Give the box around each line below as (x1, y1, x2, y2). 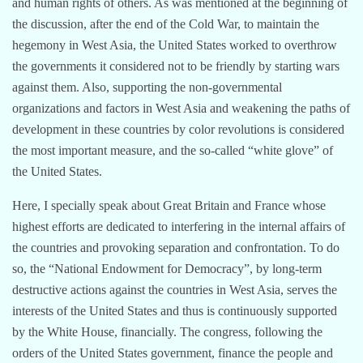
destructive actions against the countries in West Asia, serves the (12, 282, 337, 297)
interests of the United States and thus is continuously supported (12, 303, 337, 318)
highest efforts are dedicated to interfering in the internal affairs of (12, 219, 345, 233)
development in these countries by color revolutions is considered (12, 122, 344, 136)
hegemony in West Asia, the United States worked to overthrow (12, 37, 337, 52)
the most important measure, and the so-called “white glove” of (12, 143, 333, 157)
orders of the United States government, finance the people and (12, 345, 333, 360)
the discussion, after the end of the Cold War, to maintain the (12, 16, 319, 31)
